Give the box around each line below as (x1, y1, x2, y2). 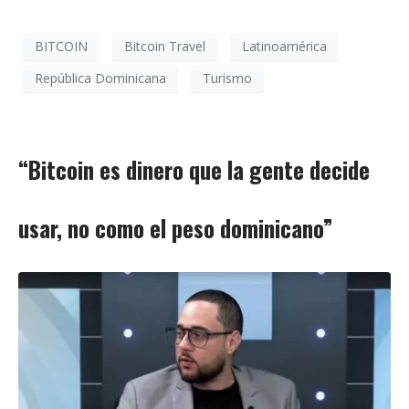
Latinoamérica (242, 37, 327, 56)
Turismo (203, 69, 252, 88)
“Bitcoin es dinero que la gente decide (18, 152, 370, 186)
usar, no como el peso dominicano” (18, 211, 332, 245)
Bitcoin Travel (124, 37, 205, 56)
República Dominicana (35, 69, 166, 88)
